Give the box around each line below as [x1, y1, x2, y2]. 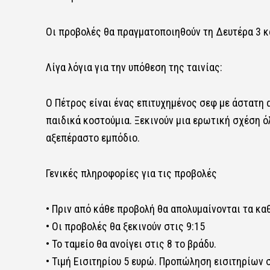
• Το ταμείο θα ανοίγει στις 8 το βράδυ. [45, 237, 216, 250]
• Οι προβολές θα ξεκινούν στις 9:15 [45, 219, 205, 233]
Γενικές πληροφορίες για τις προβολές [45, 166, 217, 180]
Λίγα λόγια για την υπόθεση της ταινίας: [45, 60, 222, 74]
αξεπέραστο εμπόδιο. [45, 131, 140, 144]
